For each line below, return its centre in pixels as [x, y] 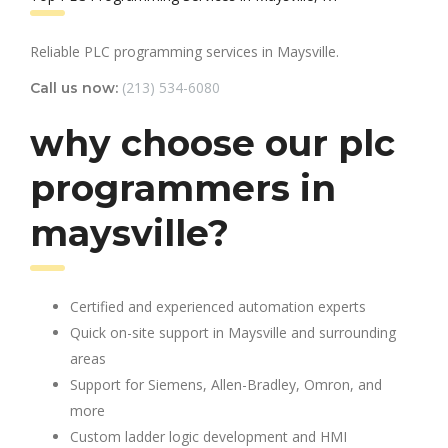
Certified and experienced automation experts [218, 306]
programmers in [183, 187]
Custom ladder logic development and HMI [208, 436]
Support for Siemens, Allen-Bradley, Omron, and [226, 384]
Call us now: [74, 87]
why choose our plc [212, 142]
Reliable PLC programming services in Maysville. [184, 51]
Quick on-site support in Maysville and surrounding [233, 332]
